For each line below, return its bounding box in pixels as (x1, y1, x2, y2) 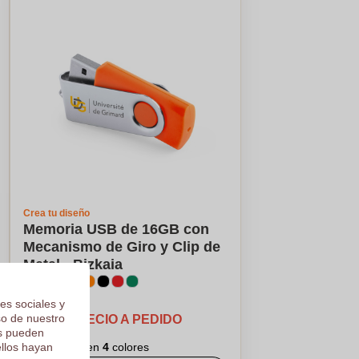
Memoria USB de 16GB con (22, 221, 209, 237)
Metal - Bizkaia (22, 256, 123, 272)
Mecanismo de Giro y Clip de (22, 239, 220, 255)
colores (111, 341, 149, 353)
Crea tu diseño (22, 208, 90, 219)
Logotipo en (38, 341, 103, 353)
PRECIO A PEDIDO (68, 313, 183, 326)
